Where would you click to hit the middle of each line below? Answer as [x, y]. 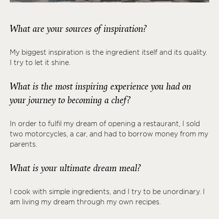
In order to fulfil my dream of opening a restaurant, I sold [105, 123]
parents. [24, 144]
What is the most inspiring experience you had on [100, 86]
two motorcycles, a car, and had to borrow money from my [109, 134]
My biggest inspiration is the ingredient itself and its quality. [109, 52]
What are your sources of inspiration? [81, 29]
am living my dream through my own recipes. [85, 202]
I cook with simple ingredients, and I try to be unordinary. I [107, 191]
